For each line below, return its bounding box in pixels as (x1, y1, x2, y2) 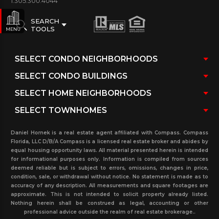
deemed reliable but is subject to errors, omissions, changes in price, (11, 165, 208, 172)
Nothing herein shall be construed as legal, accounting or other (11, 200, 208, 207)
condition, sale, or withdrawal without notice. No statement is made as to (11, 174, 208, 180)
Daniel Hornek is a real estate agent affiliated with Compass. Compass (11, 130, 208, 136)
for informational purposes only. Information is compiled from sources (11, 156, 208, 163)
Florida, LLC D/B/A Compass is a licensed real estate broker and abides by (11, 138, 208, 145)
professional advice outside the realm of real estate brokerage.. (23, 209, 196, 216)
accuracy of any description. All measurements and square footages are (11, 182, 208, 189)
